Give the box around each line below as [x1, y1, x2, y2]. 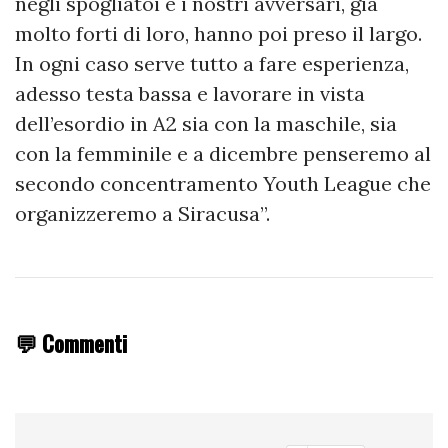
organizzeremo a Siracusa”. [15, 200, 270, 226]
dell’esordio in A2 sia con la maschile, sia [15, 110, 397, 136]
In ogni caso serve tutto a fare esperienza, [15, 50, 409, 76]
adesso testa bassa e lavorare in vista [15, 80, 365, 106]
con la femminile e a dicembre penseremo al [15, 140, 431, 166]
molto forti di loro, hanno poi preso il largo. [15, 20, 422, 46]
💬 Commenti [15, 325, 127, 359]
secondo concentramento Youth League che [15, 170, 431, 196]
